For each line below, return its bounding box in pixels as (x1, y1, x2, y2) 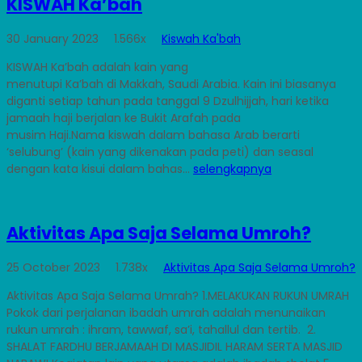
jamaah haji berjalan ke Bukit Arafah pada (6, 110, 241, 127)
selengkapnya (193, 161, 271, 178)
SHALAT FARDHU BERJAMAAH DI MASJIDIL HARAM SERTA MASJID (6, 339, 343, 356)
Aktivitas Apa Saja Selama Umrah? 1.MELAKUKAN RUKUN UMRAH (6, 288, 349, 305)
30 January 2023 (6, 31, 102, 48)
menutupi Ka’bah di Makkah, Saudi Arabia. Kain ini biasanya (6, 76, 336, 93)
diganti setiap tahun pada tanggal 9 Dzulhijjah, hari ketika (6, 93, 329, 110)
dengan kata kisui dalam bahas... (6, 161, 193, 178)
